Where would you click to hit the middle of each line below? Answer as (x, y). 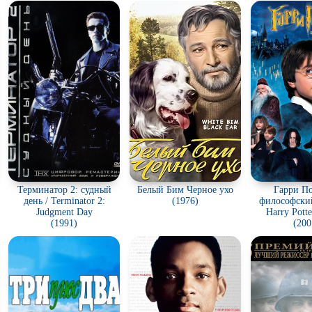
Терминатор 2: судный (64, 190)
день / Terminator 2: (64, 201)
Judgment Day (64, 212)
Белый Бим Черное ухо (185, 190)
